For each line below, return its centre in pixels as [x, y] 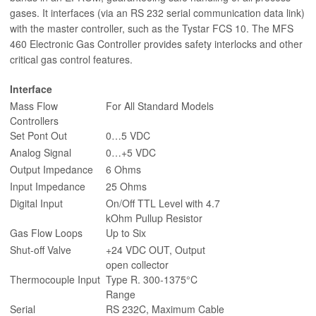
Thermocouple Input [55, 280]
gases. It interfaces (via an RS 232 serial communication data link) [157, 13]
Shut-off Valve [41, 250]
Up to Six [126, 233]
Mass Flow [34, 106]
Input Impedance [48, 187]
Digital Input [36, 203]
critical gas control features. [71, 60]
